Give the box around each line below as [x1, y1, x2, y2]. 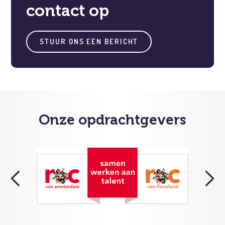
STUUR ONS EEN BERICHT [40, 37, 139, 46]
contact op [26, 1, 109, 20]
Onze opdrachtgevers [39, 111, 186, 128]
